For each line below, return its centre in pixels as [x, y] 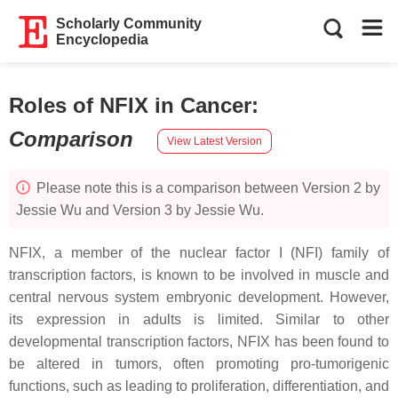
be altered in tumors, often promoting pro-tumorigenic [199, 364]
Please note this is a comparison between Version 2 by [207, 188]
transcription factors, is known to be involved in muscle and [199, 275]
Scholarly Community [129, 24]
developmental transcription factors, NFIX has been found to [199, 342]
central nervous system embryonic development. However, [199, 297]
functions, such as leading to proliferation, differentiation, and [199, 386]
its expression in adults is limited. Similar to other [199, 319]
